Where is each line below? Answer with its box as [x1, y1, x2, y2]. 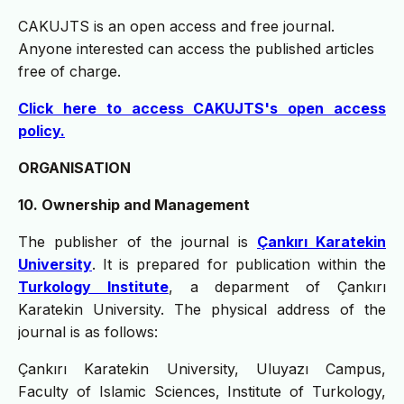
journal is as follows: [18, 323, 158, 342]
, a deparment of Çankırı [168, 278, 387, 297]
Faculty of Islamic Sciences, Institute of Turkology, [18, 382, 386, 401]
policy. [18, 122, 65, 141]
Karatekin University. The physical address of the [18, 300, 386, 319]
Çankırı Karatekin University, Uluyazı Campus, [18, 360, 386, 379]
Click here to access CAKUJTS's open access [18, 99, 386, 118]
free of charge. [18, 62, 121, 81]
